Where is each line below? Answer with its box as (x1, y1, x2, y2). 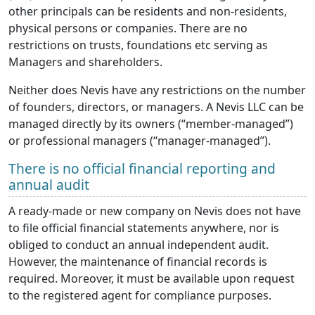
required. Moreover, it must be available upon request (8, 271, 295, 287)
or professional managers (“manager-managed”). (8, 133, 274, 149)
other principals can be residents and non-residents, (8, 4, 287, 20)
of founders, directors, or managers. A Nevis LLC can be (8, 99, 304, 115)
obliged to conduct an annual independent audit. (8, 237, 269, 253)
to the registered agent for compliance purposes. (8, 288, 274, 304)
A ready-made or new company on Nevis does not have (8, 203, 301, 219)
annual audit (8, 175, 89, 195)
